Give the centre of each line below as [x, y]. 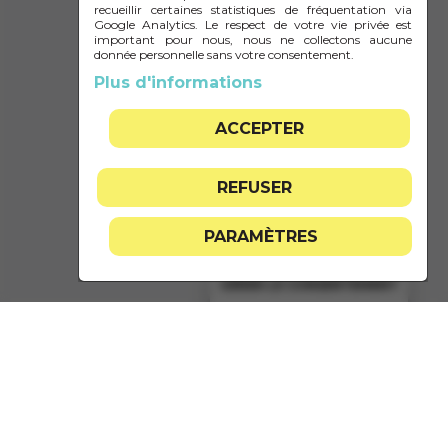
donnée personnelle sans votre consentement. [224, 54]
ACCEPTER [259, 128]
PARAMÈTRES [260, 236]
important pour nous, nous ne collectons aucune [253, 39]
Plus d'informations [178, 82]
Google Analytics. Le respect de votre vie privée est [253, 24]
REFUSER [254, 187]
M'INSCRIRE [224, 46]
